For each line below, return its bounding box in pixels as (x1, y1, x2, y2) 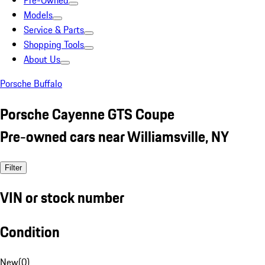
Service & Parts (24, 22, 84, 37)
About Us (24, 52, 60, 66)
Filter (5, 163, 22, 172)
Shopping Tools (24, 37, 84, 51)
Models (24, 8, 53, 22)
